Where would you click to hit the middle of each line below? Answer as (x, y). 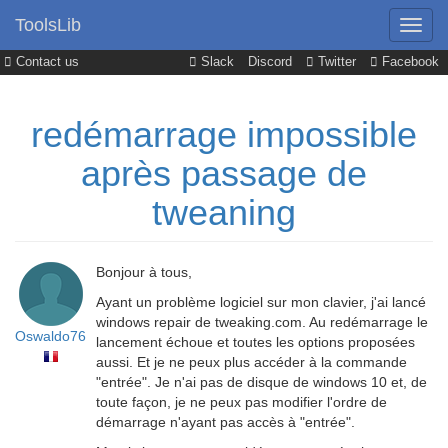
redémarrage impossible (224, 134)
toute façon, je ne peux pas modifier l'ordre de (241, 402)
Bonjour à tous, (144, 272)
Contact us (45, 62)
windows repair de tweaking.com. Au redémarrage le (262, 322)
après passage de (224, 173)
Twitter (335, 62)
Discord (270, 62)
